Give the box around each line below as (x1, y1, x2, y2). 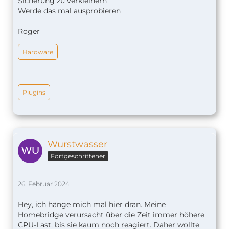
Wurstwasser (48, 138, 107, 150)
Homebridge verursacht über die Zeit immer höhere (18, 210, 204, 219)
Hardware (22, 48, 53, 56)
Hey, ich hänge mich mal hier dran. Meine (18, 199, 166, 209)
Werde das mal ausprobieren (18, 6, 121, 15)
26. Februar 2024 (18, 179, 70, 188)
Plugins (22, 88, 45, 96)
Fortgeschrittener (51, 152, 105, 160)
